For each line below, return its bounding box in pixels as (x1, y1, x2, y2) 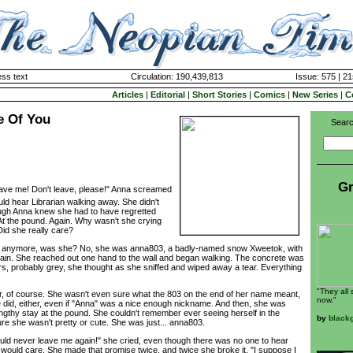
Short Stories (192, 90, 247, 99)
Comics (254, 90, 285, 99)
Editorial (150, 90, 185, 99)
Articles (112, 90, 143, 99)
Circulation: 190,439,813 (130, 72, 223, 81)
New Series (292, 90, 338, 99)
